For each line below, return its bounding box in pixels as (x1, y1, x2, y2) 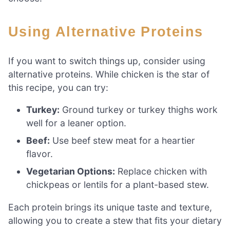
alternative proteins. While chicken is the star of (8, 68, 209, 80)
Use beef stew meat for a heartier (50, 135, 196, 146)
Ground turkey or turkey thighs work (60, 104, 218, 116)
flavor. (26, 148, 53, 160)
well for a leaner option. (26, 118, 127, 129)
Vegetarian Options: (26, 166, 116, 177)
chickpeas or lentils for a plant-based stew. (26, 179, 209, 190)
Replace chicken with (115, 166, 207, 177)
